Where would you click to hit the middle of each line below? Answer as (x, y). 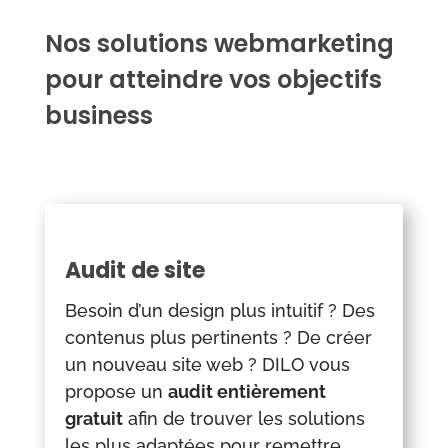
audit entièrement (246, 392)
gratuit (93, 419)
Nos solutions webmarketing (219, 44)
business (98, 116)
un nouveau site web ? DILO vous (207, 365)
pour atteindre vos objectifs (213, 80)
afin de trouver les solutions (243, 419)
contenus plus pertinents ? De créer (218, 338)
